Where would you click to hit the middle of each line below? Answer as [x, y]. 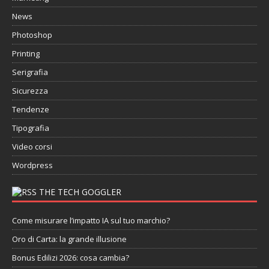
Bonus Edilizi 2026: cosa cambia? [71, 257]
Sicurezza [30, 90]
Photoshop [32, 35]
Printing [26, 53]
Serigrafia [30, 72]
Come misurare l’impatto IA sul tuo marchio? [91, 220]
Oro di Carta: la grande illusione [69, 239]
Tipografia [31, 128]
